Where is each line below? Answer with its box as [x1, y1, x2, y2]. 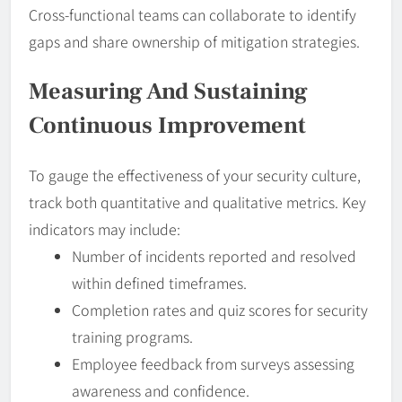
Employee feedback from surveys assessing [72, 353, 354, 375]
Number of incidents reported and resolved [72, 245, 356, 267]
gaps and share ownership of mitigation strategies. [29, 31, 360, 53]
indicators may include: [29, 218, 180, 240]
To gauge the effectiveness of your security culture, [29, 164, 361, 187]
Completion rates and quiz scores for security [72, 299, 368, 321]
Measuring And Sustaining [29, 75, 308, 107]
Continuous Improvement [29, 109, 306, 141]
